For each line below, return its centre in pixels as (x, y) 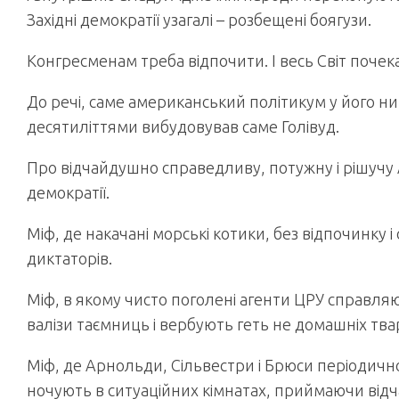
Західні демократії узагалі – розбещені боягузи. (199, 20)
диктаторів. (69, 258)
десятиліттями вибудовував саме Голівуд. (183, 126)
